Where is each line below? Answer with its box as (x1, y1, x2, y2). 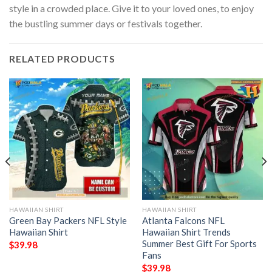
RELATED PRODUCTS (9, 53, 115, 65)
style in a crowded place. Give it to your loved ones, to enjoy (9, 2, 254, 14)
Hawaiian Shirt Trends (141, 226, 231, 238)
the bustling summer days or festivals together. (9, 17, 202, 29)
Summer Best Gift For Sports (141, 238, 257, 250)
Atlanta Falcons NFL (141, 215, 225, 226)
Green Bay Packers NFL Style (8, 215, 127, 226)
